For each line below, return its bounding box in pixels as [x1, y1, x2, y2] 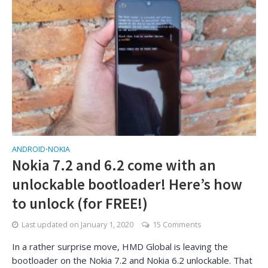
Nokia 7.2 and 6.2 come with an [12, 156, 216, 175]
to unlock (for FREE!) [12, 194, 148, 213]
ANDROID [12, 144, 45, 154]
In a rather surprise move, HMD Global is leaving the [12, 240, 228, 252]
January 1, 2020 [81, 220, 133, 230]
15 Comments [153, 220, 201, 230]
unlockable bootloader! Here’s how [12, 175, 242, 194]
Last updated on [22, 220, 81, 230]
